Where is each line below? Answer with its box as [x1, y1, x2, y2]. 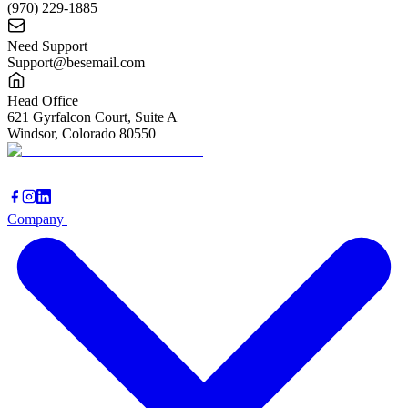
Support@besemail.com [7, 54, 145, 70]
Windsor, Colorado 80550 [7, 125, 156, 141]
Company [7, 210, 67, 227]
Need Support [7, 37, 87, 54]
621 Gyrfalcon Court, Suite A [7, 108, 178, 125]
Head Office [7, 92, 78, 108]
